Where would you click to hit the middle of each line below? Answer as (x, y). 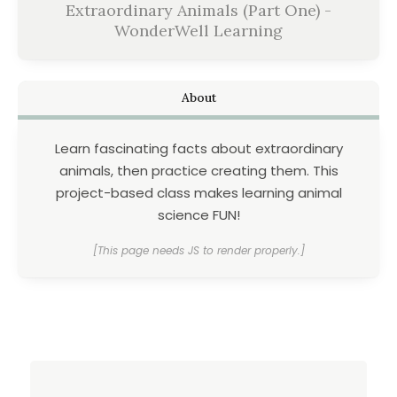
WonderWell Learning (198, 31)
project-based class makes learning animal (198, 193)
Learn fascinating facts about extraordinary (198, 149)
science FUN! (198, 215)
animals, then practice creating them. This (198, 171)
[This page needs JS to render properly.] (198, 251)
